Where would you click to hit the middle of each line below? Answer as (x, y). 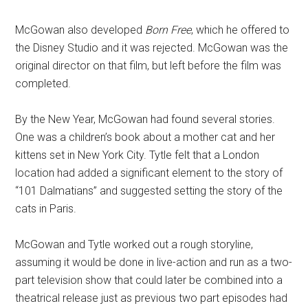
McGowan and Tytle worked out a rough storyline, (134, 244)
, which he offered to (241, 30)
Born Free (168, 30)
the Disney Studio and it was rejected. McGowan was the (152, 48)
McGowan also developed (80, 30)
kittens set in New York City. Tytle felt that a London (137, 155)
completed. (43, 84)
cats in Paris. (46, 209)
